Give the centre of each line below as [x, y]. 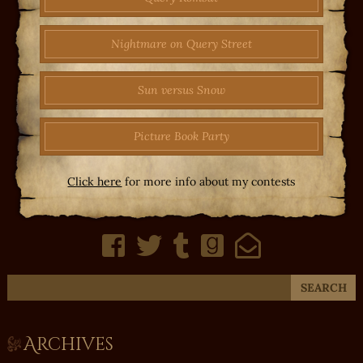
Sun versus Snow [181, 90]
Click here [95, 181]
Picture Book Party [181, 136]
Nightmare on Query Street [181, 43]
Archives [68, 344]
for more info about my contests [209, 181]
